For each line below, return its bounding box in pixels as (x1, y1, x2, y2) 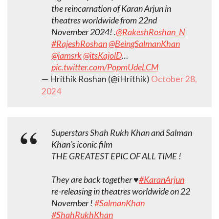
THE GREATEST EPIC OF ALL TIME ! (51, 150, 181, 161)
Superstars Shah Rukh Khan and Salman (51, 127, 192, 138)
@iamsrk (51, 49, 82, 61)
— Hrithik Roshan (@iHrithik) (42, 73, 151, 84)
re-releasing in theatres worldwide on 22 (51, 185, 190, 197)
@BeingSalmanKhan (109, 38, 180, 49)
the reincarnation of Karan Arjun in (51, 2, 171, 14)
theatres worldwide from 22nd (51, 14, 157, 25)
